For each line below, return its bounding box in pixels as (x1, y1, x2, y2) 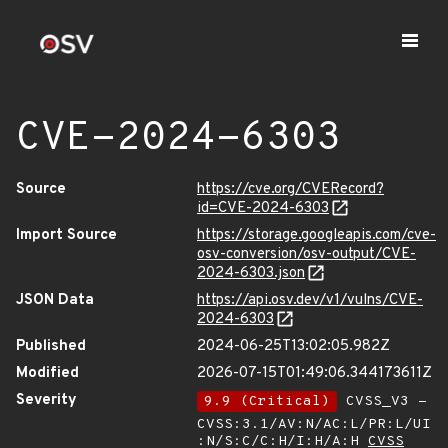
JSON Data (16, 291, 94, 310)
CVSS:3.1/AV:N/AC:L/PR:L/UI (197, 416, 431, 433)
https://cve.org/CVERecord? (197, 180, 384, 199)
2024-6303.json (197, 264, 305, 283)
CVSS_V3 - (337, 393, 427, 410)
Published (16, 337, 86, 356)
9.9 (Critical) (204, 393, 330, 410)
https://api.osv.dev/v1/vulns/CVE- (197, 291, 423, 310)
